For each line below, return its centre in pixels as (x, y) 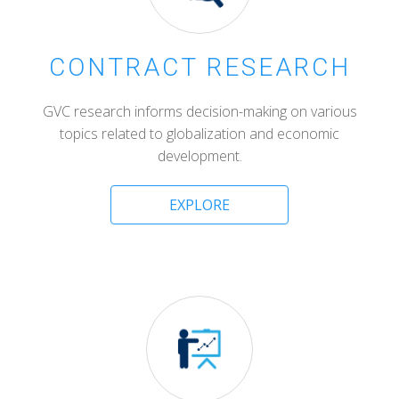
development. (199, 156)
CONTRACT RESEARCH (199, 67)
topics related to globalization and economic (199, 134)
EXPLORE (199, 205)
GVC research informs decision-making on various (199, 111)
